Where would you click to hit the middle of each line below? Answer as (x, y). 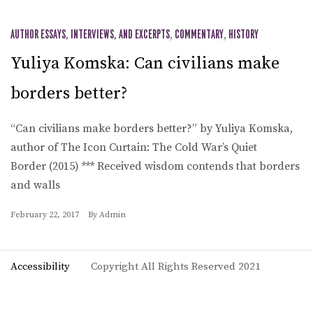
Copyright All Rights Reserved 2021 (176, 266)
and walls (35, 185)
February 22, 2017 (45, 214)
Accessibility (40, 266)
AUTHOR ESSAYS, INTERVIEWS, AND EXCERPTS (90, 35)
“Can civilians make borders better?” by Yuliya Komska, (152, 128)
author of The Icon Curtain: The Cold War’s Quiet (134, 147)
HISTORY (243, 35)
